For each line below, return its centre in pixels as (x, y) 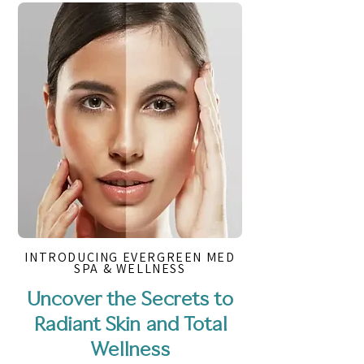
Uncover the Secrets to (130, 301)
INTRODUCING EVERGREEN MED (130, 257)
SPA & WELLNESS (130, 269)
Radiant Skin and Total (130, 326)
